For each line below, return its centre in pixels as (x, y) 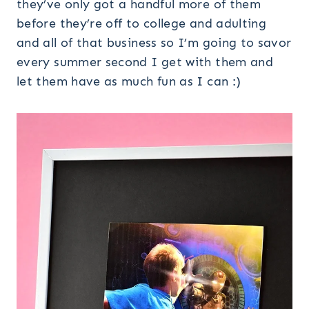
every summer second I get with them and (145, 62)
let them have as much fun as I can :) (129, 81)
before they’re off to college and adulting (142, 23)
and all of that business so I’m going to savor (154, 42)
